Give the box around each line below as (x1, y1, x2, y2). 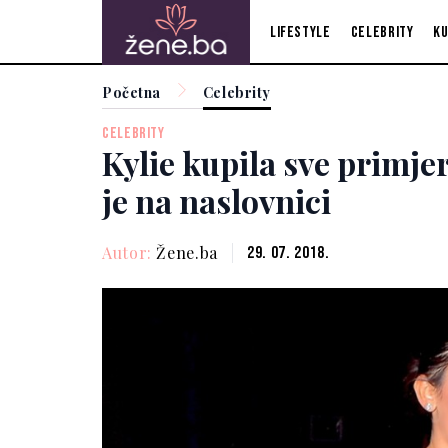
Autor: (102, 241, 157, 263)
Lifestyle (269, 22, 331, 42)
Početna (102, 83, 161, 102)
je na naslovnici (102, 179, 331, 223)
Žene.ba (156, 241, 218, 263)
